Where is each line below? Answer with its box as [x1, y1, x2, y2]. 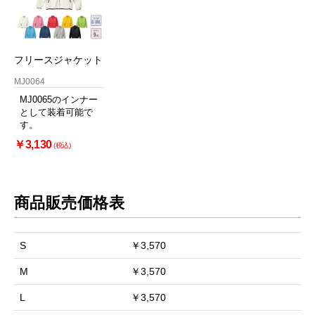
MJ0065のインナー [19, 94, 98, 105]
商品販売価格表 [13, 193, 124, 212]
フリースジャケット [13, 53, 103, 65]
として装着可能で [19, 106, 93, 117]
